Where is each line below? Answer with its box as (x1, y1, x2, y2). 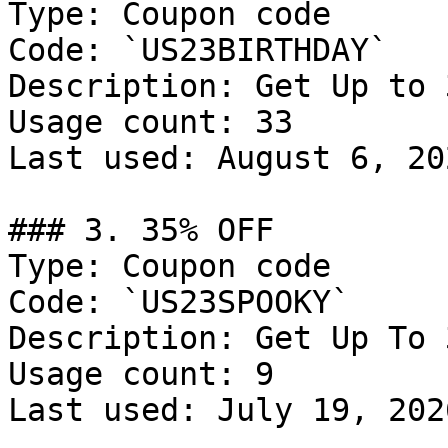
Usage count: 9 (8, 356, 274, 392)
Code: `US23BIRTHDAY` (8, 32, 388, 68)
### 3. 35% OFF (8, 212, 274, 248)
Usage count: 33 (8, 104, 293, 140)
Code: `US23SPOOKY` (8, 284, 350, 320)
